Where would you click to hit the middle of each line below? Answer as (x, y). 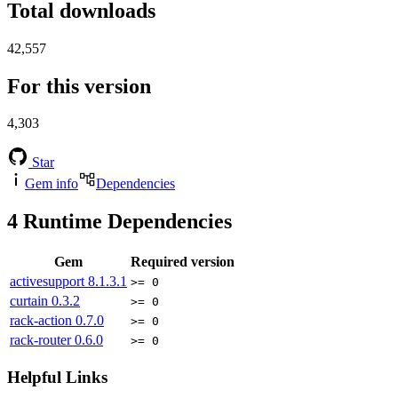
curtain (31, 301)
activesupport (49, 282)
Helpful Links (57, 377)
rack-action (43, 321)
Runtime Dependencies (125, 222)
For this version (79, 86)
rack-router (42, 340)
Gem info (52, 184)
